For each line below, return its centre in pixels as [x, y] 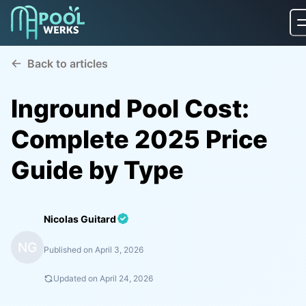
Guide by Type [97, 170]
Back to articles [68, 64]
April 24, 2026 [126, 278]
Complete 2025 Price [139, 139]
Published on [68, 249]
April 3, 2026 [119, 249]
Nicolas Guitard [80, 219]
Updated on [75, 278]
